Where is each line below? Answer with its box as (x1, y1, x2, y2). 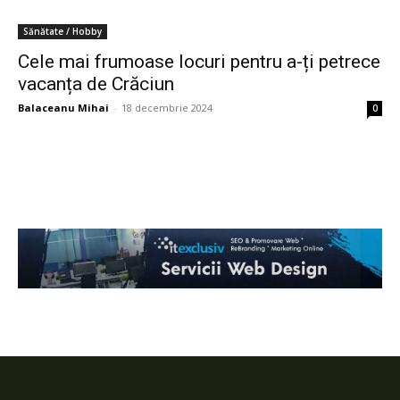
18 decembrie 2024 (121, 101, 212, 114)
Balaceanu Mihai (18, 101, 109, 114)
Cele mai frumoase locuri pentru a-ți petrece (18, 51, 380, 72)
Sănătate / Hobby (23, 25, 102, 37)
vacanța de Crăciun (18, 73, 174, 95)
